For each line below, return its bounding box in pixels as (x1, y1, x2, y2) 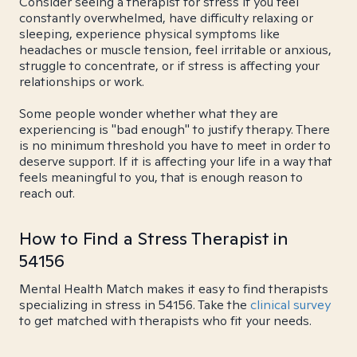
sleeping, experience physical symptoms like (19, 25, 280, 42)
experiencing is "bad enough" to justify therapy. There (19, 121, 330, 138)
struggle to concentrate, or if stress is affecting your (19, 57, 320, 74)
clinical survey (250, 296, 331, 313)
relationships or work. (19, 73, 144, 90)
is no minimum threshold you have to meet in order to (19, 137, 331, 154)
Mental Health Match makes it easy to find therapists (19, 280, 328, 297)
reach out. (19, 185, 75, 202)
